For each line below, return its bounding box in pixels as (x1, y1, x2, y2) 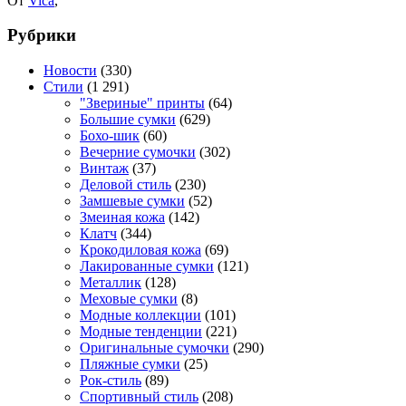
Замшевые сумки (80, 192, 185, 208)
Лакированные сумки (80, 257, 214, 274)
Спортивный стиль (80, 388, 198, 404)
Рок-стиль (80, 372, 141, 388)
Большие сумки (80, 111, 176, 127)
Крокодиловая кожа (80, 241, 201, 257)
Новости (43, 62, 97, 78)
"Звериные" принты (80, 94, 205, 111)
